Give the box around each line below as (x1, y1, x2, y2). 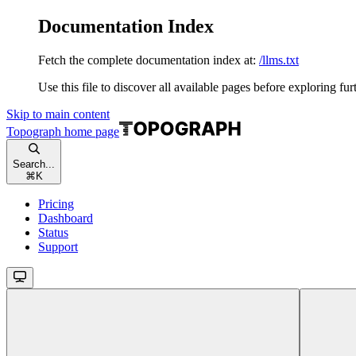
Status (38, 225, 68, 239)
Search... (13, 157, 55, 170)
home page (61, 124, 119, 138)
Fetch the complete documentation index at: (38, 52, 256, 67)
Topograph (6, 124, 61, 138)
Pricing (38, 196, 74, 211)
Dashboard (38, 211, 93, 225)
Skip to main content (6, 106, 110, 121)
